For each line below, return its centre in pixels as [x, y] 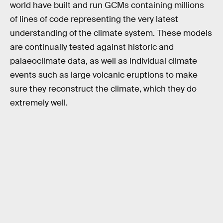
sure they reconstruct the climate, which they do [103, 89]
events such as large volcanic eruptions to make [104, 75]
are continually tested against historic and [92, 47]
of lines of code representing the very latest [94, 19]
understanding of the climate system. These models [111, 33]
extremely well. [39, 103]
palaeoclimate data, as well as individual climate [104, 61]
